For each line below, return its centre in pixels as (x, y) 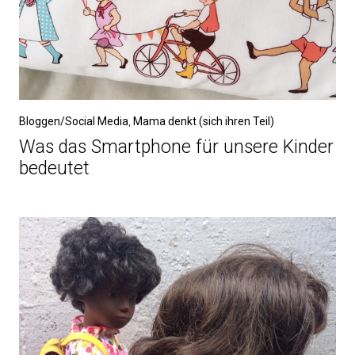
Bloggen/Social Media (74, 121)
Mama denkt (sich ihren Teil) (204, 121)
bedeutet (54, 168)
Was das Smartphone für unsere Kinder (176, 147)
